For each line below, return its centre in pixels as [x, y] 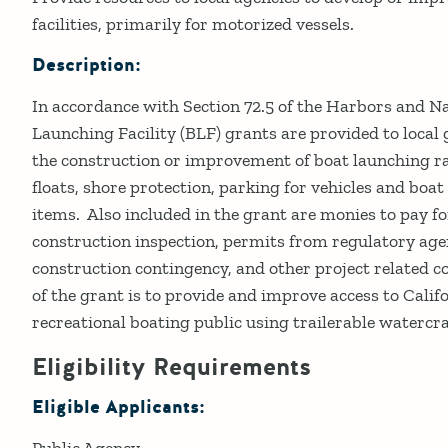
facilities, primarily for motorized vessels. [193, 23]
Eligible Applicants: [118, 407]
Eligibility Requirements [171, 367]
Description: [86, 65]
